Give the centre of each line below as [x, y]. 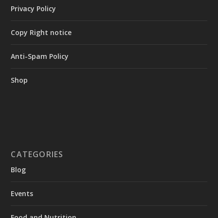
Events [22, 193]
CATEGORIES [37, 154]
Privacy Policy [34, 8]
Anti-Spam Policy [40, 56]
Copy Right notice [41, 32]
